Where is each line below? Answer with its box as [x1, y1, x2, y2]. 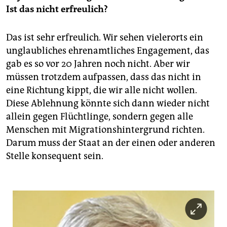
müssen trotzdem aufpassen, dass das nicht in [6, 71, 201, 83]
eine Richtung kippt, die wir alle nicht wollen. [6, 85, 197, 96]
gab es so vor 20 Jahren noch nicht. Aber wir [6, 58, 190, 70]
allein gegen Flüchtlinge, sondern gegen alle [6, 111, 193, 123]
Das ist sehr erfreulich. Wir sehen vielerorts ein [6, 32, 203, 44]
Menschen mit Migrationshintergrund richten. [6, 124, 205, 136]
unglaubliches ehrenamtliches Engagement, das [6, 45, 209, 57]
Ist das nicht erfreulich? [6, 4, 108, 15]
